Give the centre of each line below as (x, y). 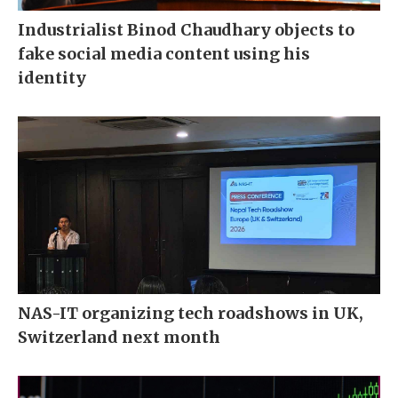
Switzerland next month (119, 338)
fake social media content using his (164, 54)
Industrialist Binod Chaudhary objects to (186, 30)
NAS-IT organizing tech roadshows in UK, (191, 314)
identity (52, 78)
